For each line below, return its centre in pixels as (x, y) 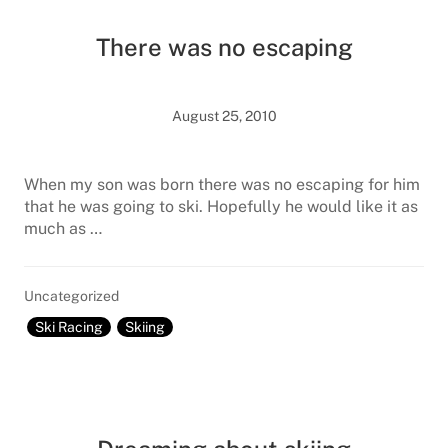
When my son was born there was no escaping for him (222, 184)
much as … (63, 228)
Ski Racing (69, 327)
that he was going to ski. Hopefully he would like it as (221, 206)
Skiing (145, 327)
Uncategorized (71, 296)
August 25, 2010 (224, 116)
